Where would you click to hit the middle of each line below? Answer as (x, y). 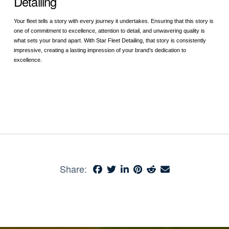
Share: (73, 169)
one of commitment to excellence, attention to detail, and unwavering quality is (109, 31)
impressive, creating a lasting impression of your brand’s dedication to (100, 50)
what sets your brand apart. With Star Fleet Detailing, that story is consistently (110, 41)
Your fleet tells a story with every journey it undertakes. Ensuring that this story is (113, 21)
